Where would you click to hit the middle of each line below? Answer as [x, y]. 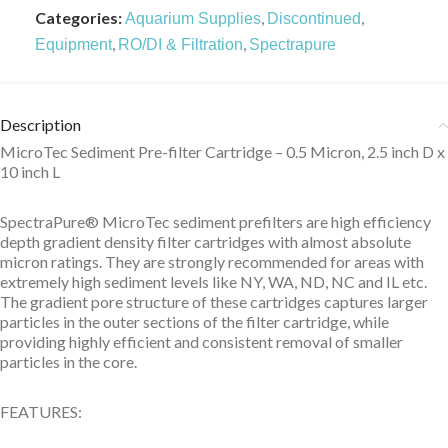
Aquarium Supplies [193, 18]
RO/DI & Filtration [180, 44]
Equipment [73, 44]
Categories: [78, 17]
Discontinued [314, 18]
